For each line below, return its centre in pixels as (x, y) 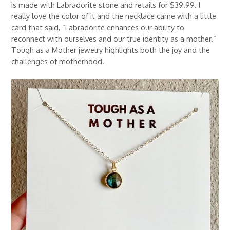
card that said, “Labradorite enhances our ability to (98, 27)
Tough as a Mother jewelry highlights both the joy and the (111, 50)
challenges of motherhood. (58, 61)
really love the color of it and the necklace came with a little (114, 16)
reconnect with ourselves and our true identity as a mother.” (114, 38)
